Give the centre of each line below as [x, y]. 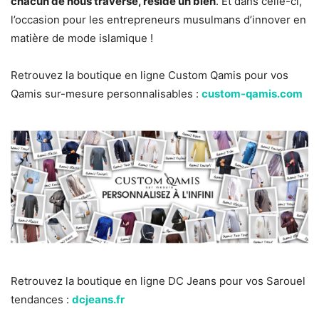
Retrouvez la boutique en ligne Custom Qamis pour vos [150, 75]
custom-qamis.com [252, 94]
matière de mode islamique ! [82, 38]
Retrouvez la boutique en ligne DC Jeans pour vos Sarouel [158, 281]
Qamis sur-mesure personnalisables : [106, 94]
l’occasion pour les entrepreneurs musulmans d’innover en [158, 20]
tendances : [41, 300]
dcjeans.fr [98, 300]
